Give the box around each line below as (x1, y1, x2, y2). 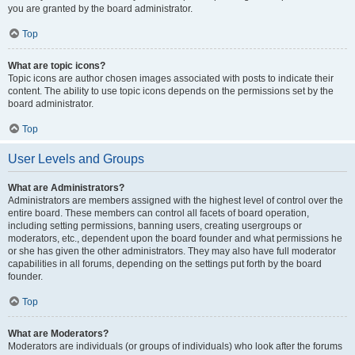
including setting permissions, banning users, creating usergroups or (8, 220, 302, 231)
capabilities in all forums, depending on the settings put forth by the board (8, 258, 322, 269)
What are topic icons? (8, 60, 105, 71)
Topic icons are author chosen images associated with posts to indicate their (8, 73, 334, 84)
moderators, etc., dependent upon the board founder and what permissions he (8, 233, 342, 244)
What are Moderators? (8, 328, 109, 339)
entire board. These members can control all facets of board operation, (8, 208, 309, 219)
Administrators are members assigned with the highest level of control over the (8, 195, 343, 206)
